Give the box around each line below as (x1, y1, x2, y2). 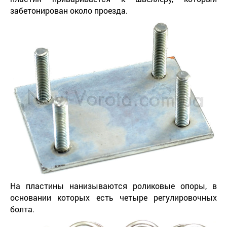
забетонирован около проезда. (10, 5, 128, 16)
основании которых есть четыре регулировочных (10, 192, 217, 203)
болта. (10, 203, 34, 214)
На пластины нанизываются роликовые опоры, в (10, 180, 217, 191)
